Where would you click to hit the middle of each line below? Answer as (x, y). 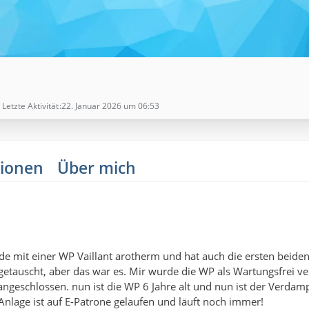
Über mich (97, 168)
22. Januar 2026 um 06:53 (110, 106)
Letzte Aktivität (30, 106)
